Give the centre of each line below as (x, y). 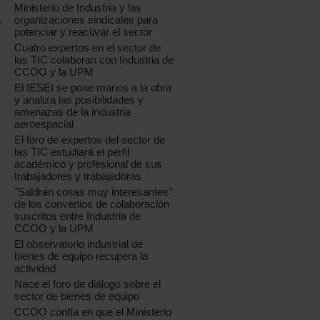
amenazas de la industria (73, 112)
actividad (35, 269)
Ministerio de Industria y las (78, 8)
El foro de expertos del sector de (90, 140)
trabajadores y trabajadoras (78, 176)
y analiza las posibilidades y (79, 100)
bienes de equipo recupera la (81, 256)
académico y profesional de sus (89, 164)
